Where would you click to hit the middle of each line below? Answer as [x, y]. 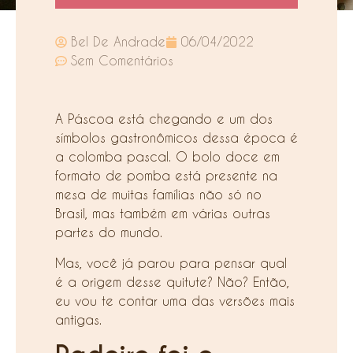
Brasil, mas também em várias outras [163, 214]
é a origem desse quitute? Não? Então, [172, 281]
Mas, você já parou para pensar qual [171, 262]
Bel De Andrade [118, 42]
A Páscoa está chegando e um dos [164, 119]
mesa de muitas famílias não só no [158, 195]
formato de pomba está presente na [166, 176]
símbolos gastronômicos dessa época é [176, 138]
